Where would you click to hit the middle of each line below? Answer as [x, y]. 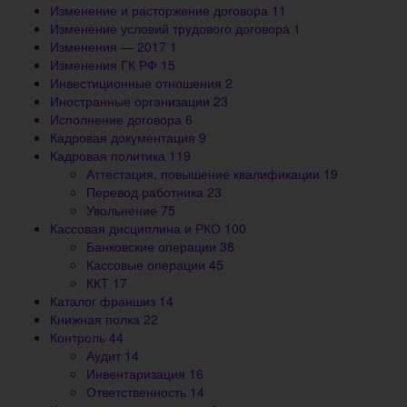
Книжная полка [97, 318]
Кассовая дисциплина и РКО [137, 228]
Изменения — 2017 [110, 46]
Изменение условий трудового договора [172, 28]
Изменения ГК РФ [105, 64]
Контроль [79, 337]
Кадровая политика [109, 155]
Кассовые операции [148, 264]
